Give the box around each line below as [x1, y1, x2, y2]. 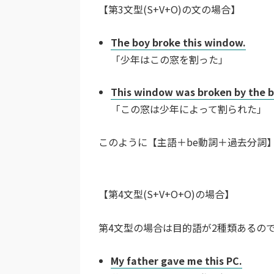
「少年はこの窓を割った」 [111, 52, 228, 67]
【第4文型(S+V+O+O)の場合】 [98, 187, 234, 201]
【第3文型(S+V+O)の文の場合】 [98, 2, 240, 17]
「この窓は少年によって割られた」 [111, 102, 267, 116]
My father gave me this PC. [111, 253, 242, 268]
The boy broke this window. [111, 35, 246, 50]
